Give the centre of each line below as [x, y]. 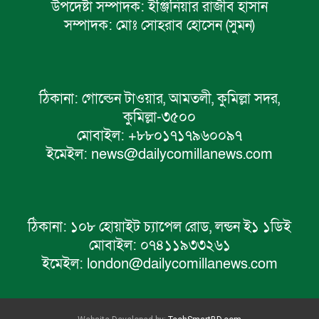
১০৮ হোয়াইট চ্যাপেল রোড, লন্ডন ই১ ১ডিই [179, 228]
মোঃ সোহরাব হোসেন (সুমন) [184, 25]
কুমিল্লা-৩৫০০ [159, 117]
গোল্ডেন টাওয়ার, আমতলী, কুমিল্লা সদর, [179, 99]
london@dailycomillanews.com [180, 265]
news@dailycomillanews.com [180, 154]
